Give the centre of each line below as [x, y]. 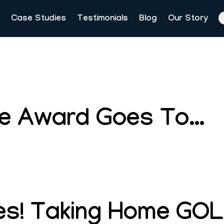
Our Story [188, 19]
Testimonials [102, 19]
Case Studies [38, 19]
